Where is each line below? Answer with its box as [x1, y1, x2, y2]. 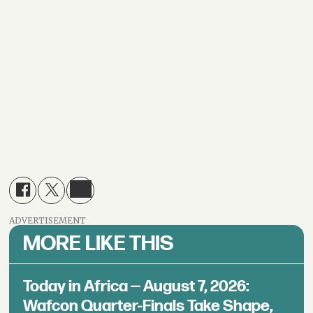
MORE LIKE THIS [23, 231, 174, 256]
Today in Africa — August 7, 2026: [23, 276, 250, 296]
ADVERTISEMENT [9, 214, 87, 226]
